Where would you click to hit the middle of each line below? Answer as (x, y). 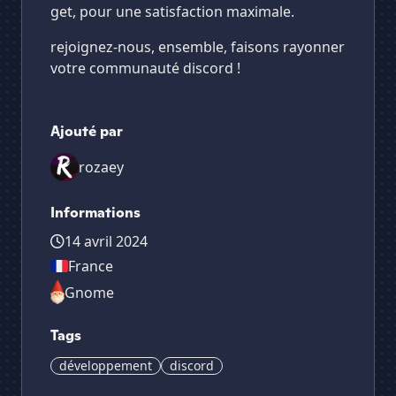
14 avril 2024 (106, 241)
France (91, 266)
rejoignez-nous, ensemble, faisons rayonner (198, 47)
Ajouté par (87, 131)
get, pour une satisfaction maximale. (172, 11)
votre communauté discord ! (145, 68)
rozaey (101, 167)
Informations (95, 213)
